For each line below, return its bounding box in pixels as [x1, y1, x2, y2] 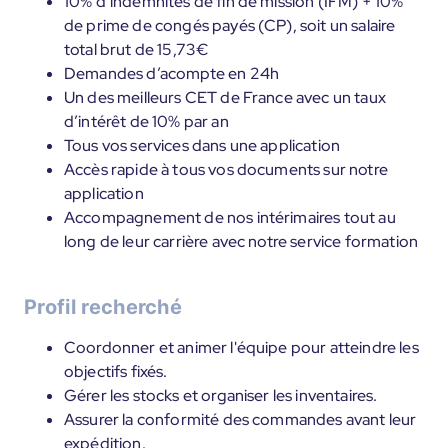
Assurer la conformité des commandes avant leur [64, 409, 417, 430]
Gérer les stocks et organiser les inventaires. [64, 385, 378, 406]
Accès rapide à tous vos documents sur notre [64, 159, 388, 180]
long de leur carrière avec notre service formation [64, 231, 419, 252]
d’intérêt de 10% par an [64, 111, 229, 132]
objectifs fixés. [64, 361, 168, 382]
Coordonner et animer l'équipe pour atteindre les [64, 337, 419, 358]
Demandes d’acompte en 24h [64, 63, 279, 84]
